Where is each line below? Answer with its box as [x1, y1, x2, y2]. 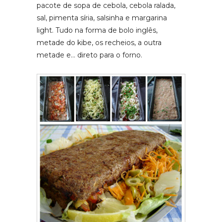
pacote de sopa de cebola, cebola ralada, [37, 1, 175, 10]
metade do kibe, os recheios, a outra [37, 38, 162, 48]
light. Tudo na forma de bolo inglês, [37, 26, 158, 35]
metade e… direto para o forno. [37, 51, 142, 60]
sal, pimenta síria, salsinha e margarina [37, 13, 167, 23]
